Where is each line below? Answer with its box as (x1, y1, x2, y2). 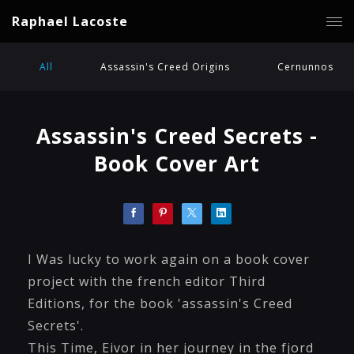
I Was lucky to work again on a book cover (28, 250, 310, 268)
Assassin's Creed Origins (100, 60, 230, 73)
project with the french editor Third (28, 273, 265, 290)
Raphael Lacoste (12, 13, 128, 30)
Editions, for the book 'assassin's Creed (28, 295, 292, 312)
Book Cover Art (94, 149, 260, 178)
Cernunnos (277, 60, 333, 73)
